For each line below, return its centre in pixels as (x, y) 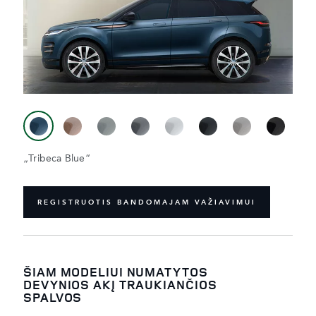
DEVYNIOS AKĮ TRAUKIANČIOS (120, 285)
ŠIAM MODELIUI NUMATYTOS (116, 272)
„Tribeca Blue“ (57, 159)
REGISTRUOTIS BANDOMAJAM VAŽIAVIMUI (147, 202)
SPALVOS (53, 297)
